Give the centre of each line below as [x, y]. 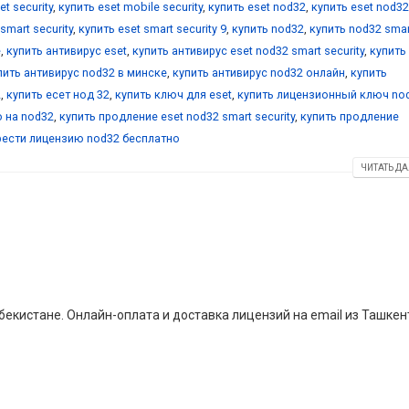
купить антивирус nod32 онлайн [259, 72]
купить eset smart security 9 [152, 28]
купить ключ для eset [173, 94]
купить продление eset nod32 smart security [177, 116]
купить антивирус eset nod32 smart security [248, 50]
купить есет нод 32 [58, 94]
